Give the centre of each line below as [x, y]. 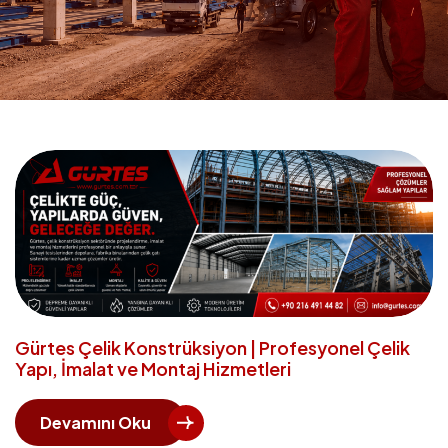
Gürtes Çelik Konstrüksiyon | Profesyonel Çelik [212, 347]
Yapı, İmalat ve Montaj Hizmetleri [153, 368]
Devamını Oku [95, 422]
